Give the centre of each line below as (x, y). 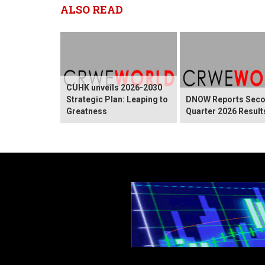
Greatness (87, 111)
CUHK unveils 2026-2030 (114, 87)
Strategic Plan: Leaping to (117, 99)
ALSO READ (92, 9)
